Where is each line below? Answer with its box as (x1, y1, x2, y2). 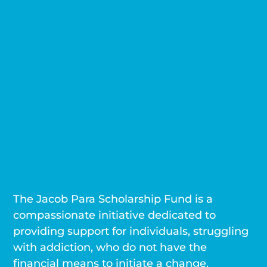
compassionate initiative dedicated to (13, 207, 216, 222)
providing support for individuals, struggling (13, 223, 249, 238)
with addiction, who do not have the (13, 240, 207, 254)
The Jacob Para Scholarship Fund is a (13, 191, 213, 206)
